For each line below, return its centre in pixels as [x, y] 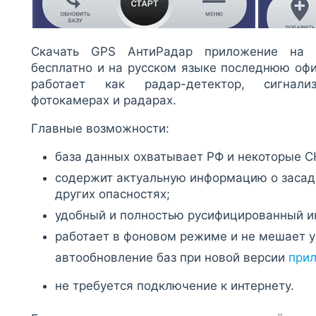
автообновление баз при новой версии [172, 257]
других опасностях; [113, 194]
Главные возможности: [100, 128]
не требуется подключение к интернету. [175, 285]
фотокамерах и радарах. [104, 100]
